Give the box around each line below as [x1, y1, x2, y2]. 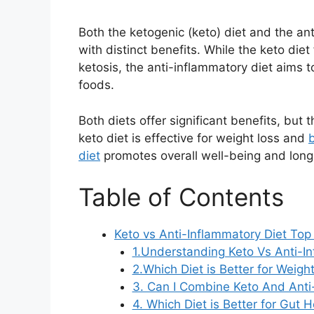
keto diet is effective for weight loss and [78, 130, 308, 145]
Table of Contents [78, 182, 284, 212]
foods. [78, 78, 114, 93]
